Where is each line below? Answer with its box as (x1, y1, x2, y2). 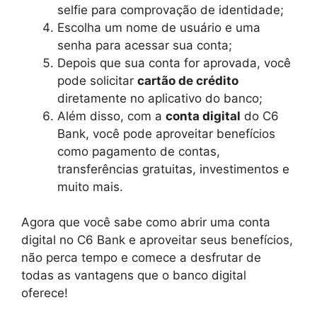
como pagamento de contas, (57, 144, 220, 158)
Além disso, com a (57, 108, 166, 123)
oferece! (21, 286, 68, 301)
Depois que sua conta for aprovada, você (57, 55, 291, 70)
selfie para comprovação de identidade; (57, 2, 284, 17)
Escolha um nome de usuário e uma (57, 20, 260, 35)
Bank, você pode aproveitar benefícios (57, 126, 275, 141)
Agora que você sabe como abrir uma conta (21, 215, 270, 230)
